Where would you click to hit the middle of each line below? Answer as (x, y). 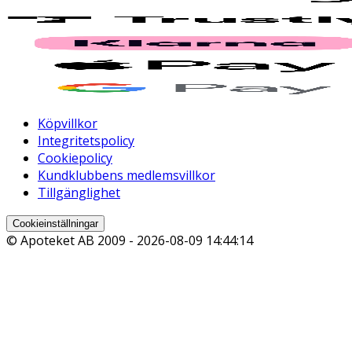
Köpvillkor (68, 124)
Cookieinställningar (55, 224)
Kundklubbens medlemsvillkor (126, 176)
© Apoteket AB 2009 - (71, 241)
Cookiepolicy (75, 158)
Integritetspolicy (86, 141)
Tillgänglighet (79, 193)
